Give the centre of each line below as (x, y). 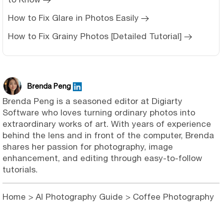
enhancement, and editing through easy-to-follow (102, 158)
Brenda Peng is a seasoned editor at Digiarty (92, 101)
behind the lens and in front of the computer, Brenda (108, 136)
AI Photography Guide (79, 197)
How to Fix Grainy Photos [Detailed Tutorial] (95, 36)
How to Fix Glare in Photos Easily (73, 18)
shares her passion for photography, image (88, 147)
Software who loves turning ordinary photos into (99, 113)
